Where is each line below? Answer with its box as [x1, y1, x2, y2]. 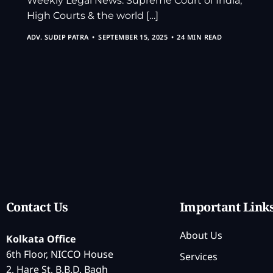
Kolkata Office [6, 232, 76, 246]
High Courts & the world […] [26, 10, 158, 22]
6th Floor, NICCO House [6, 247, 113, 261]
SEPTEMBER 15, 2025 [98, 32, 168, 41]
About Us [180, 228, 222, 242]
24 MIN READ [177, 32, 222, 41]
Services [180, 249, 218, 263]
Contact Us [6, 198, 68, 215]
